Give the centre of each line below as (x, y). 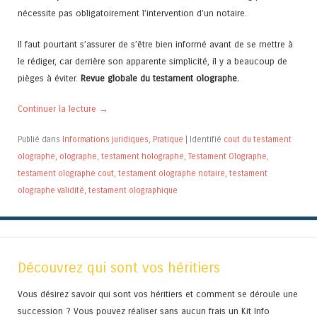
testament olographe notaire (172, 173)
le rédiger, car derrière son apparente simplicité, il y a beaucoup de (152, 61)
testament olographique (133, 190)
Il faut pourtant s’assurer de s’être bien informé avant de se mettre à (155, 44)
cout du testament (258, 139)
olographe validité (51, 190)
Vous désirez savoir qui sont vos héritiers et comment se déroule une (158, 294)
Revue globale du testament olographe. (160, 78)
